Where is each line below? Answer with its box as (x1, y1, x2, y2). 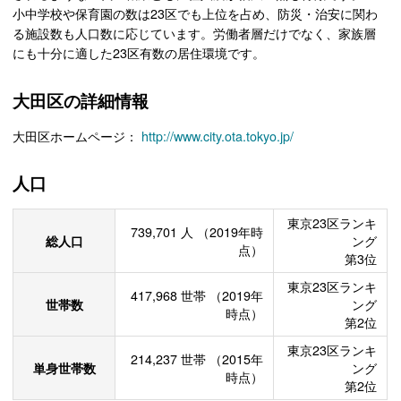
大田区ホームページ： (13, 126, 142, 145)
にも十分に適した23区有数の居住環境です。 (13, 43, 266, 62)
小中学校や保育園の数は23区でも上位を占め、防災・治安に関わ (13, 4, 379, 22)
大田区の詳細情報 (13, 88, 149, 113)
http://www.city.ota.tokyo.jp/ (141, 126, 294, 145)
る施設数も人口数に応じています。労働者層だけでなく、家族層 (13, 23, 377, 42)
